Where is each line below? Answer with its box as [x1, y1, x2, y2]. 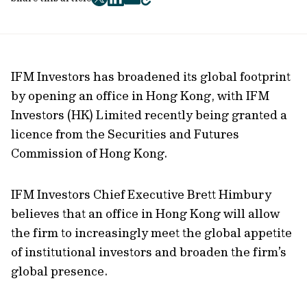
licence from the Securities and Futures [11, 126, 239, 142]
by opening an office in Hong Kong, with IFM [11, 88, 269, 103]
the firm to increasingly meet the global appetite [11, 225, 292, 241]
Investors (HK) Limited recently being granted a [11, 107, 287, 123]
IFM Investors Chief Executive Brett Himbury [11, 186, 271, 202]
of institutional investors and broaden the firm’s [11, 244, 286, 260]
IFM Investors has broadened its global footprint [11, 69, 291, 84]
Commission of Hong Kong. [11, 145, 167, 161]
